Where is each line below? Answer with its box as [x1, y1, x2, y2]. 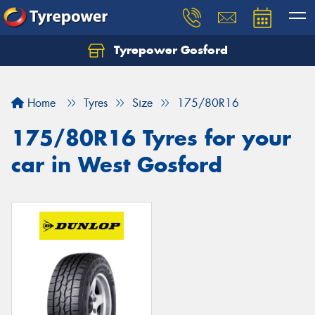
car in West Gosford [11, 151, 222, 178]
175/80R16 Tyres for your [11, 124, 291, 151]
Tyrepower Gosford [110, 42, 228, 58]
